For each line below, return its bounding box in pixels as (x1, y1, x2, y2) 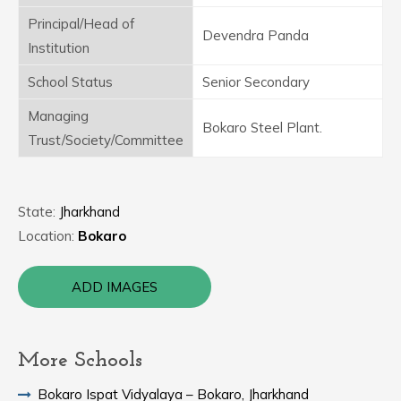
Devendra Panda (202, 27, 309, 44)
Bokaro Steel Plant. (202, 119, 322, 136)
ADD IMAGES (72, 278, 158, 295)
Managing (28, 107, 89, 124)
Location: (18, 227, 78, 244)
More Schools (18, 350, 142, 371)
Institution (28, 39, 90, 56)
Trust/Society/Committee (28, 132, 183, 149)
